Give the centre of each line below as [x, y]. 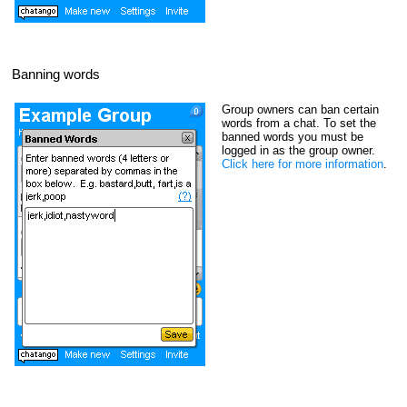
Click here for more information [302, 164]
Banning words [55, 74]
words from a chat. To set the [298, 123]
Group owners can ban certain [300, 109]
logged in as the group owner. [298, 150]
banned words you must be [292, 136]
